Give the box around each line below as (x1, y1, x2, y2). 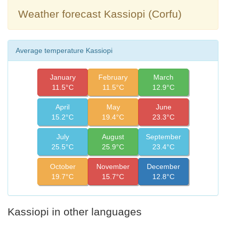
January (49, 73, 76, 81)
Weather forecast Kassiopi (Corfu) (18, 8, 182, 20)
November (96, 162, 130, 171)
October (49, 162, 76, 171)
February (98, 73, 128, 81)
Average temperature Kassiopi (16, 46, 112, 54)
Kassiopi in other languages (8, 205, 142, 217)
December (147, 162, 180, 171)
